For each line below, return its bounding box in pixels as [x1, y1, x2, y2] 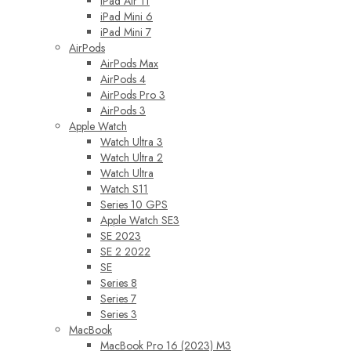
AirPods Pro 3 [100, 86, 165, 103]
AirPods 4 [100, 71, 146, 87]
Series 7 [100, 290, 136, 306]
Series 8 [100, 274, 137, 291]
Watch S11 [100, 180, 148, 197]
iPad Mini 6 [100, 8, 153, 24]
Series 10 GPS [100, 196, 168, 212]
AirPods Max [100, 55, 158, 71]
